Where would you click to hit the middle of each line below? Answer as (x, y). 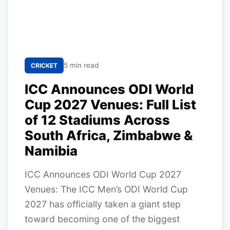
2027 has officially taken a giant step (103, 204)
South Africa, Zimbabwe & (109, 135)
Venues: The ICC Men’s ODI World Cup (106, 189)
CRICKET (44, 65)
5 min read (81, 65)
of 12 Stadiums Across (97, 120)
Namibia (51, 151)
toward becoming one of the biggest (102, 219)
